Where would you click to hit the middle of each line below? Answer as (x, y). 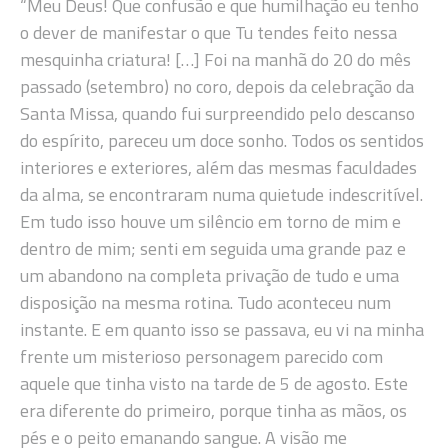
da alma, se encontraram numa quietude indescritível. (221, 195)
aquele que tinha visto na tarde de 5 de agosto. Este (214, 384)
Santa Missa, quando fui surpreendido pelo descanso (217, 114)
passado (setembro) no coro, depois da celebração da (217, 87)
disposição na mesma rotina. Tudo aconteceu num (205, 303)
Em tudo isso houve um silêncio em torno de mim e (210, 222)
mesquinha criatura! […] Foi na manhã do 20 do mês (215, 60)
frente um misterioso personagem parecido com (201, 357)
